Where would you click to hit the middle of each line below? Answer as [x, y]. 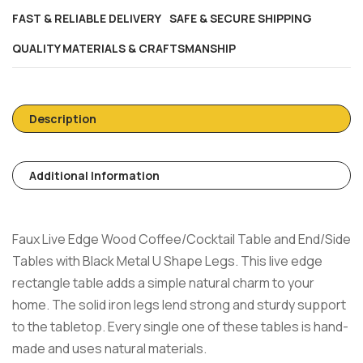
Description [63, 118]
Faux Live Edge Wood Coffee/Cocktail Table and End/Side [181, 239]
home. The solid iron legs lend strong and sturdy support [179, 304]
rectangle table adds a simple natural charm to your [163, 282]
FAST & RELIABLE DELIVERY [87, 18]
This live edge [282, 261]
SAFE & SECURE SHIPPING [241, 18]
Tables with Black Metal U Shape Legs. [126, 261]
